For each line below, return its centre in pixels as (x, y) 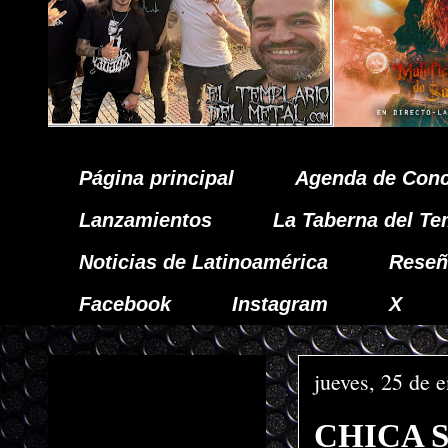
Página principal (156, 178)
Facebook (125, 304)
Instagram (280, 304)
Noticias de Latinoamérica (203, 262)
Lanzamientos (145, 220)
